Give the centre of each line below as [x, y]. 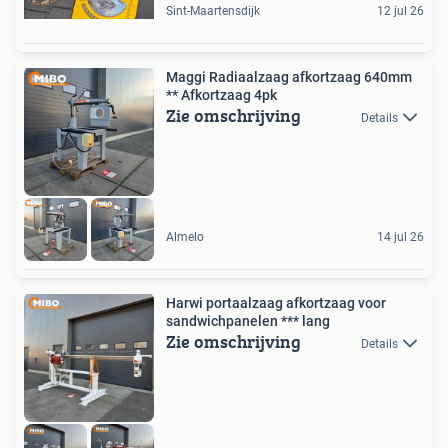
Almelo [185, 237]
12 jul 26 [400, 10]
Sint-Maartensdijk [213, 10]
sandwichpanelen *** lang [248, 321]
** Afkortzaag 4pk [221, 94]
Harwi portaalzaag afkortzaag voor [276, 303]
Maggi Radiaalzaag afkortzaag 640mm [289, 76]
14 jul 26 [400, 237]
